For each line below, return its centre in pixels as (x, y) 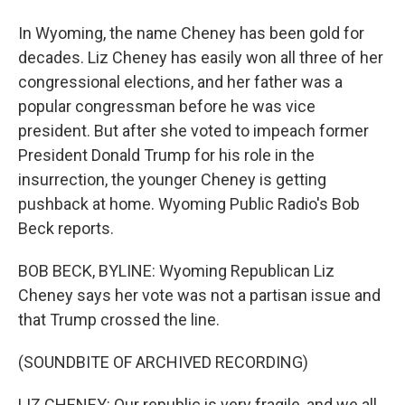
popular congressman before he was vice (167, 106)
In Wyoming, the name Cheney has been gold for (191, 33)
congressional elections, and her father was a (180, 82)
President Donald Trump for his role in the (166, 155)
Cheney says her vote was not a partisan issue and (199, 295)
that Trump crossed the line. (119, 320)
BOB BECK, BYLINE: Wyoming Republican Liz (176, 271)
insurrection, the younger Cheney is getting (172, 179)
